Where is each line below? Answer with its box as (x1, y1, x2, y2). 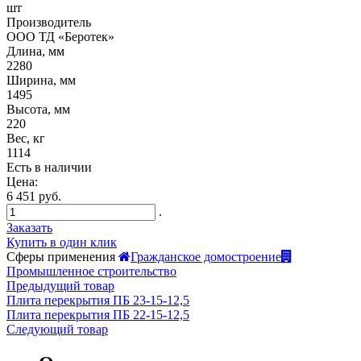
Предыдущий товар (6, 278, 114, 293)
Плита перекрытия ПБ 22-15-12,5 (6, 307, 189, 322)
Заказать (6, 220, 52, 234)
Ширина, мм (6, 73, 76, 87)
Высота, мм (6, 102, 70, 116)
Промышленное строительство (6, 263, 176, 278)
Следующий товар (6, 322, 108, 336)
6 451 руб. (6, 189, 61, 203)
